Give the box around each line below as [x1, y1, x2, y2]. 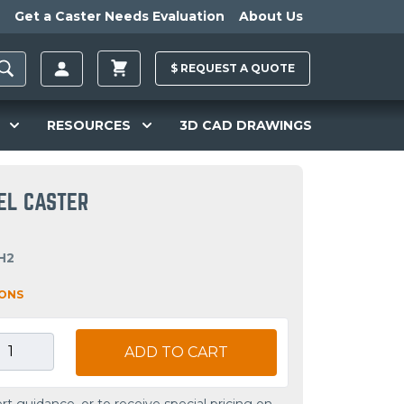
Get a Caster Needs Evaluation [14, 8, 225, 24]
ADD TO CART [124, 344, 228, 362]
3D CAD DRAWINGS [179, 116, 312, 133]
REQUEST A [180, 61, 248, 76]
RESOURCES [47, 116, 132, 133]
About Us [239, 8, 303, 24]
